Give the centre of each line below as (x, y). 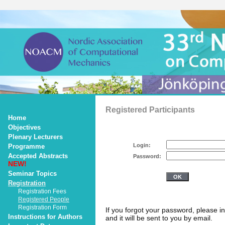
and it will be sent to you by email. (159, 218)
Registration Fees (42, 191)
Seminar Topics (32, 174)
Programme (26, 146)
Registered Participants (150, 110)
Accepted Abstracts (38, 156)
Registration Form (42, 207)
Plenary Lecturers (35, 137)
